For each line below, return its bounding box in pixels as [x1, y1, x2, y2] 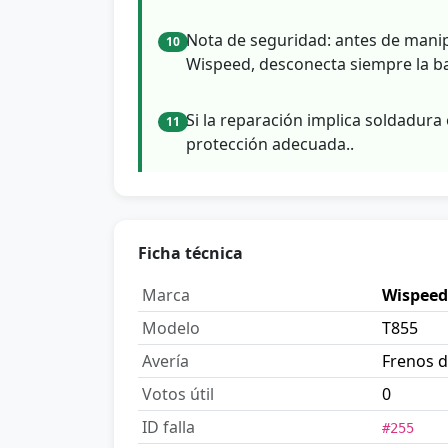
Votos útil [142, 383, 214, 406]
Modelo [142, 317, 200, 340]
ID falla [142, 416, 195, 439]
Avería [142, 350, 189, 373]
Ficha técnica [138, 242, 243, 265]
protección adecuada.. [186, 133, 354, 156]
